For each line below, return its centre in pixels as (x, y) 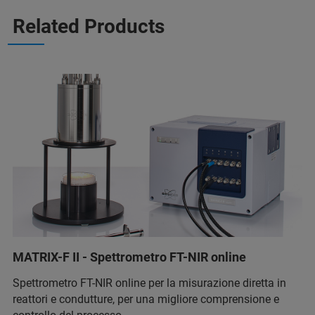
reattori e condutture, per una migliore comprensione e (146, 299)
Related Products (89, 26)
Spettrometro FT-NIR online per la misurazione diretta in (149, 283)
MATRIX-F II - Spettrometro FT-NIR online (129, 257)
